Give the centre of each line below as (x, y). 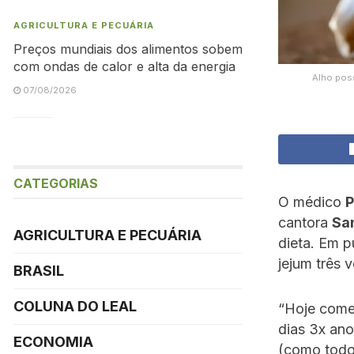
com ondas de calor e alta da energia (124, 66)
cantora (305, 222)
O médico (312, 201)
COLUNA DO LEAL (75, 306)
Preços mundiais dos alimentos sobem (128, 49)
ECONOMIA (53, 342)
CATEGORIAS (56, 183)
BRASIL (39, 271)
